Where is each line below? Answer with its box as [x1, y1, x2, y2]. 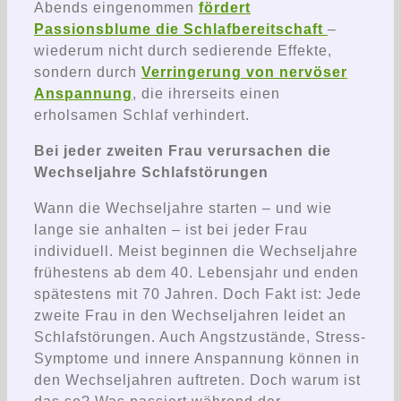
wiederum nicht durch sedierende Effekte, [34, 42, 332, 58]
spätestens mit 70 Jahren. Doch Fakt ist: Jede [34, 286, 362, 302]
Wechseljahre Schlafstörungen [34, 164, 269, 180]
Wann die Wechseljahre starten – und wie [34, 200, 332, 216]
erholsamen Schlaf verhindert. [34, 107, 250, 123]
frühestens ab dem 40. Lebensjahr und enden [34, 264, 359, 280]
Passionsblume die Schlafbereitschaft [34, 21, 323, 37]
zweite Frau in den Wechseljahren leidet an [34, 307, 346, 323]
